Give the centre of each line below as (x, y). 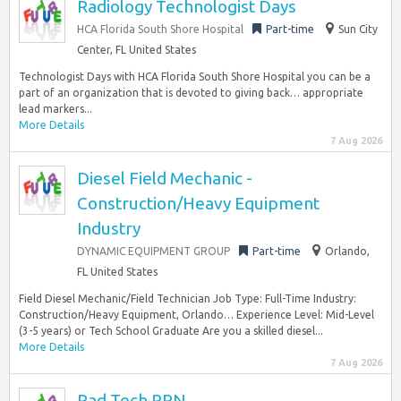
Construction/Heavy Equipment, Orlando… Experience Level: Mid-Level (196, 315)
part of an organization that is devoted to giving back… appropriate (191, 93)
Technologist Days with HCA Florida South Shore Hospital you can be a (195, 77)
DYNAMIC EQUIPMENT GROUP (154, 251)
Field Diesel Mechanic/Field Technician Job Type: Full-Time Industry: (188, 299)
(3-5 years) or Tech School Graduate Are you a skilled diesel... (171, 331)
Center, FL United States (137, 50)
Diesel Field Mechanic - (165, 178)
